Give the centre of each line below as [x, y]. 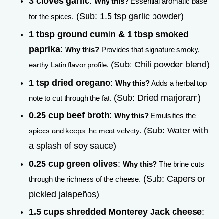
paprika [44, 49]
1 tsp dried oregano [70, 82]
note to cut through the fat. [70, 98]
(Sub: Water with [175, 131]
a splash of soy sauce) [73, 146]
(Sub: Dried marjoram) [156, 98]
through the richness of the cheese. [85, 179]
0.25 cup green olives [73, 164]
